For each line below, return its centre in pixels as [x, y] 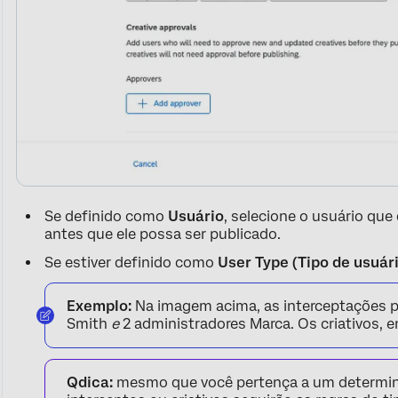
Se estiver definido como [131, 263]
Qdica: [90, 383]
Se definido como [107, 217]
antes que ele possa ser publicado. [163, 235]
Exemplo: [99, 306]
